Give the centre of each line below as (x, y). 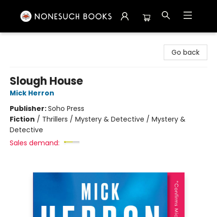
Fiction (22, 119)
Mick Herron (32, 93)
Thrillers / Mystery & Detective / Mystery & (114, 119)
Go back (186, 52)
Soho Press (66, 108)
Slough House (46, 81)
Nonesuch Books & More (48, 42)
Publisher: (29, 108)
